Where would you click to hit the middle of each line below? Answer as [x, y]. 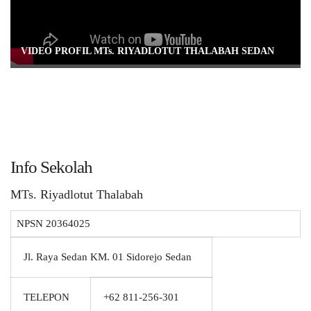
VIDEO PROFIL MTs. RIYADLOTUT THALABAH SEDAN [148, 51]
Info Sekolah [51, 167]
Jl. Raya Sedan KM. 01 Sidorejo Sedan [108, 257]
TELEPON [47, 297]
